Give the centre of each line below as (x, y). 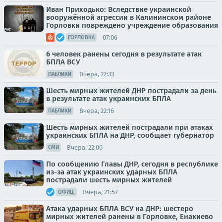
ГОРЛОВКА (81, 37)
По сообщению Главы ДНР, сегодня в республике (132, 164)
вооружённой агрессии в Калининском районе (129, 17)
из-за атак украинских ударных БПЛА (112, 172)
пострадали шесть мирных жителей (109, 180)
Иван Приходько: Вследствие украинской (119, 9)
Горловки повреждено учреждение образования (132, 25)
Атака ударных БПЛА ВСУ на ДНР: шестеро (120, 209)
